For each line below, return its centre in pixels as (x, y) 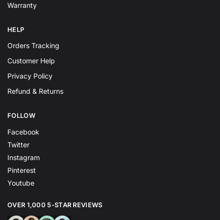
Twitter (18, 144)
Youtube (21, 183)
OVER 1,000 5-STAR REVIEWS (55, 205)
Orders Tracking (33, 46)
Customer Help (31, 61)
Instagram (24, 157)
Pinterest (22, 170)
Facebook (23, 132)
